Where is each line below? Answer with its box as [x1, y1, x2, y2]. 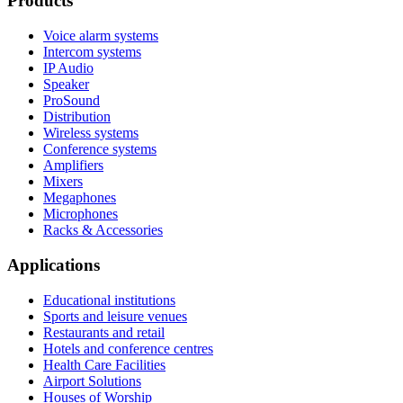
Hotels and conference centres [43, 340, 213, 356]
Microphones [43, 206, 118, 222]
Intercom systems [43, 44, 141, 60]
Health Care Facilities [43, 356, 166, 372]
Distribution [43, 109, 111, 125]
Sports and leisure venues [43, 308, 187, 324]
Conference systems [43, 141, 157, 157]
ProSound [43, 93, 100, 109]
